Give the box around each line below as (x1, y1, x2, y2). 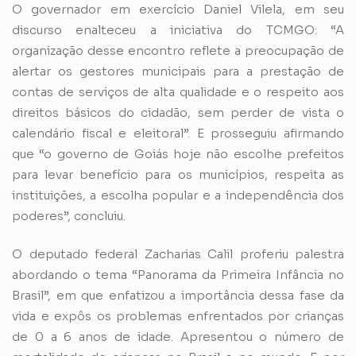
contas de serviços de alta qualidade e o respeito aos (12, 83, 344, 99)
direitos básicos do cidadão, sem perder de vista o (12, 104, 344, 120)
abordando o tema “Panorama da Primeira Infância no (12, 267, 344, 283)
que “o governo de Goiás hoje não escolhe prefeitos (12, 145, 344, 161)
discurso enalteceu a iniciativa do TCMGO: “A (12, 21, 344, 37)
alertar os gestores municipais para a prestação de (12, 63, 344, 79)
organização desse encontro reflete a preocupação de (12, 42, 344, 58)
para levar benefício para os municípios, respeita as (12, 166, 344, 182)
